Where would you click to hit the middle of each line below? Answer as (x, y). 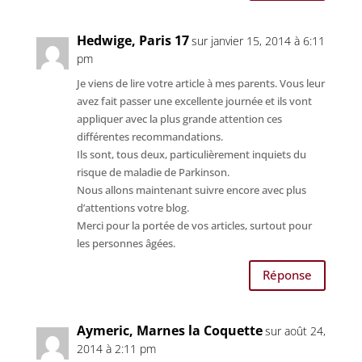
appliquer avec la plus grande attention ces (179, 118)
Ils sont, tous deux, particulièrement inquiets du (191, 154)
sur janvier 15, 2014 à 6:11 (258, 40)
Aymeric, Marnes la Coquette (169, 330)
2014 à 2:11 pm (116, 348)
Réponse (288, 275)
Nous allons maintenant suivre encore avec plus (191, 189)
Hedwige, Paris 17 (133, 40)
